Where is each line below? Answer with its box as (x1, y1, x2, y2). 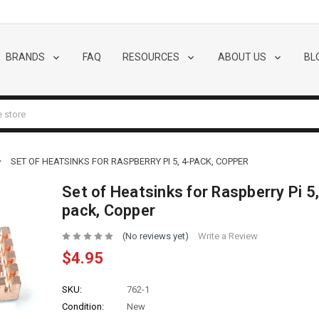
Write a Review (197, 231, 258, 242)
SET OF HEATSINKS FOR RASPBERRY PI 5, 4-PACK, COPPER (11, 156, 249, 167)
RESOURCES (122, 51, 182, 63)
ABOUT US (217, 51, 268, 63)
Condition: (62, 301, 104, 313)
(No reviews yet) (122, 231, 189, 242)
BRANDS (5, 51, 47, 63)
